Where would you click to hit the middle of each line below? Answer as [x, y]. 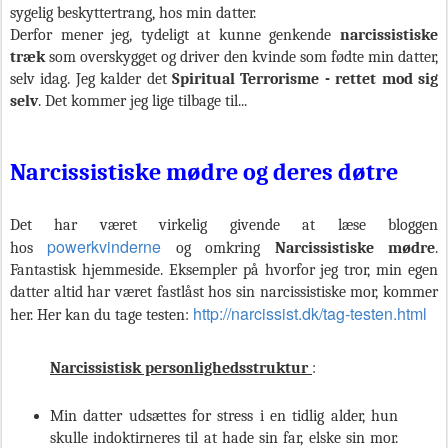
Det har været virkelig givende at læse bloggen [224, 224]
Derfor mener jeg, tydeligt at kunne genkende [171, 34]
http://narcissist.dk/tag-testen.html [310, 313]
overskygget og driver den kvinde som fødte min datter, [259, 56]
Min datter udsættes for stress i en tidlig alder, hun [224, 415]
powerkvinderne [104, 246]
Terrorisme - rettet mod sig [336, 78]
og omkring [218, 247]
